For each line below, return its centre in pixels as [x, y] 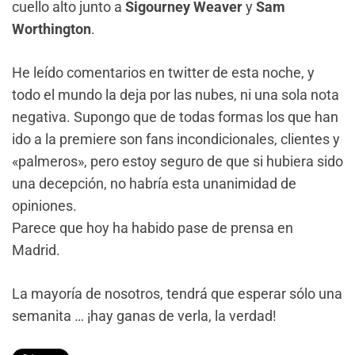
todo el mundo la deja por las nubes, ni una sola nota [176, 95]
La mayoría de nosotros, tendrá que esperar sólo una [177, 294]
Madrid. [36, 250]
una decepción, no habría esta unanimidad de [154, 184]
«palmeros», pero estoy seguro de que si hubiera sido [177, 162]
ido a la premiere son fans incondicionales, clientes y [176, 139]
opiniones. [44, 206]
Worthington [52, 29]
